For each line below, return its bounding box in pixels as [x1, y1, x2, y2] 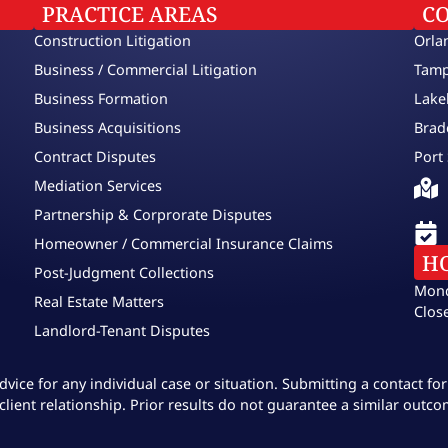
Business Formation [34, 89, 168, 109]
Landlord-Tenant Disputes [34, 321, 210, 341]
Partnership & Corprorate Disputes [34, 205, 272, 225]
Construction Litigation [34, 31, 191, 51]
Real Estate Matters [34, 292, 164, 312]
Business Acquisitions [34, 118, 181, 138]
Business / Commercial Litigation [34, 60, 257, 80]
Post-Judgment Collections [34, 263, 214, 283]
